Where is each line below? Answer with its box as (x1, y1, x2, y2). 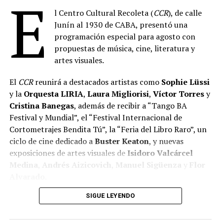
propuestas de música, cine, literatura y (54, 43, 195, 54)
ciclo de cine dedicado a (9, 136, 95, 147)
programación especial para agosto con (54, 31, 196, 42)
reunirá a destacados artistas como (33, 76, 161, 88)
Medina (9, 159, 38, 171)
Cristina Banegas (9, 100, 74, 111)
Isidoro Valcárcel (127, 147, 193, 159)
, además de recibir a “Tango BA (74, 100, 187, 111)
